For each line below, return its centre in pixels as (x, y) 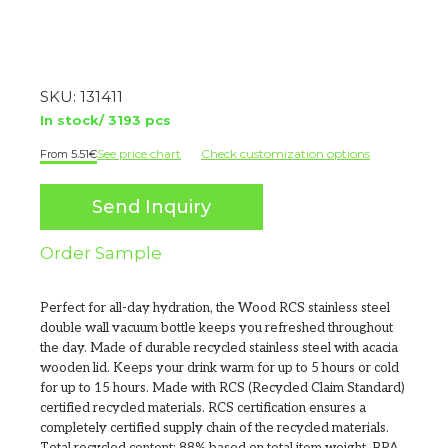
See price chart (139, 153)
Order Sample (101, 252)
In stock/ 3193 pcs (105, 119)
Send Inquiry (151, 206)
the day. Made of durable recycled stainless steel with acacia (219, 347)
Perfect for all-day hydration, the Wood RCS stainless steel (215, 307)
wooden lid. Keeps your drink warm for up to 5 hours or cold (219, 367)
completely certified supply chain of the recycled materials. (214, 427)
